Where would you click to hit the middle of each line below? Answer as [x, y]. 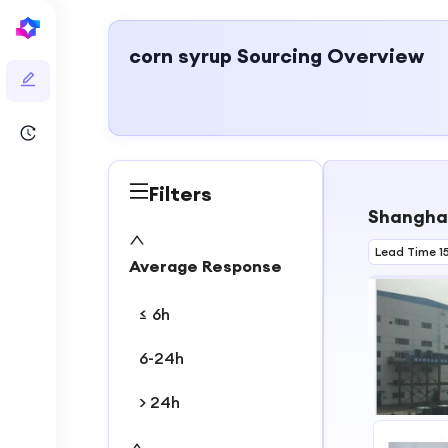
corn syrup [180, 55]
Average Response [205, 266]
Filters [180, 193]
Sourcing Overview [328, 55]
